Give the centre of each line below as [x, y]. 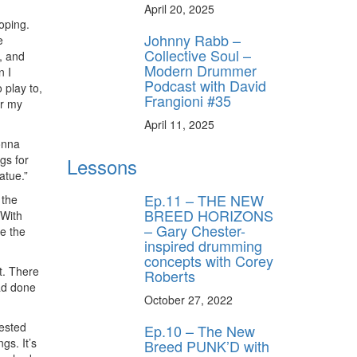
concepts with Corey [209, 260]
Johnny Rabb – [192, 39]
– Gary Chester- [195, 230]
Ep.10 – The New [200, 330]
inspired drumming [203, 245]
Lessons [102, 166]
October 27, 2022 [188, 299]
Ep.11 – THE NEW [204, 200]
